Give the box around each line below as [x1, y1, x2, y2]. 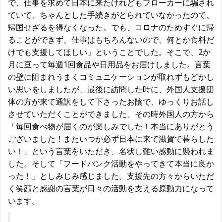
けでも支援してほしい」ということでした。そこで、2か [8, 46, 211, 57]
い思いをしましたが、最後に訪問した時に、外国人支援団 [8, 83, 214, 95]
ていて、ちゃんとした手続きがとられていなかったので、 [8, 9, 214, 20]
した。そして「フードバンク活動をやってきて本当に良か [8, 158, 214, 169]
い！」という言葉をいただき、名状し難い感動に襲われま [8, 145, 214, 157]
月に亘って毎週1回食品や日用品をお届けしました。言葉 [8, 58, 211, 70]
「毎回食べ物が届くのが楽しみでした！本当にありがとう [8, 120, 214, 132]
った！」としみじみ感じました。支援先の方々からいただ [8, 170, 214, 181]
